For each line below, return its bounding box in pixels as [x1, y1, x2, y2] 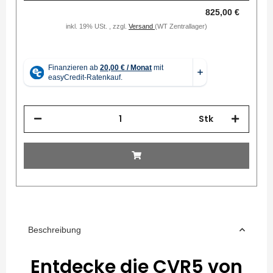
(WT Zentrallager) [155, 23, 207, 30]
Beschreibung [28, 225, 81, 235]
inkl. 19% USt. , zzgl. [66, 23, 129, 30]
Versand [129, 23, 155, 30]
